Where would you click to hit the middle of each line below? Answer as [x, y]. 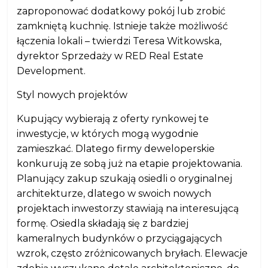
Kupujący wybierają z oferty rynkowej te [113, 119]
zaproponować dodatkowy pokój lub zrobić [121, 11]
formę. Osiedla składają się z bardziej [103, 223]
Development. [51, 71]
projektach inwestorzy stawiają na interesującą [128, 208]
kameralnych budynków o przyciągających [120, 238]
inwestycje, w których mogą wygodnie [108, 134]
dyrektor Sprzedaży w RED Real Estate [110, 56]
